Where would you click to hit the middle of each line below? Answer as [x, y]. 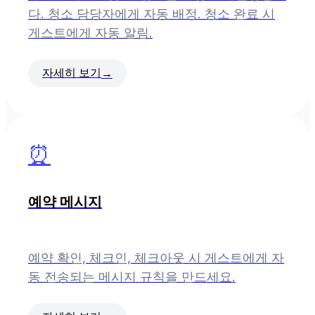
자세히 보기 [72, 73]
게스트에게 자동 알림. [90, 33]
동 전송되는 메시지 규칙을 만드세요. [132, 277]
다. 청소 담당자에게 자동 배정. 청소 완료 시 [152, 14]
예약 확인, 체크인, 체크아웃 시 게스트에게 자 [156, 258]
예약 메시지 [65, 202]
